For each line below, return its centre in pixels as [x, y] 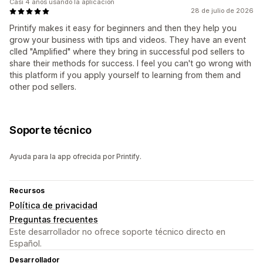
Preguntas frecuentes [54, 220]
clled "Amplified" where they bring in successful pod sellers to [127, 52]
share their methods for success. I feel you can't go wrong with [130, 63]
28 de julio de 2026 [222, 11]
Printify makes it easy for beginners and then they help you [123, 28]
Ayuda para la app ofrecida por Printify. [75, 157]
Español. [26, 244]
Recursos [27, 191]
